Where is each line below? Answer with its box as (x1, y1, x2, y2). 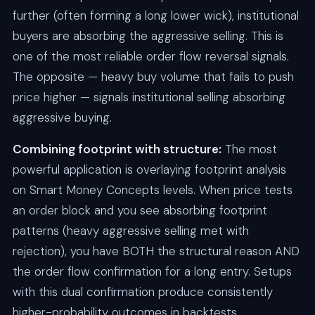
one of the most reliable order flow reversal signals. (12, 49, 289, 65)
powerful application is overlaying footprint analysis (12, 162, 286, 178)
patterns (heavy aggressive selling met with (12, 223, 249, 239)
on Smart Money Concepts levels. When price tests (12, 182, 292, 198)
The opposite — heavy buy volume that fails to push (12, 69, 294, 85)
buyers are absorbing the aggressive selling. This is (12, 28, 283, 44)
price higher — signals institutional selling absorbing (12, 89, 285, 105)
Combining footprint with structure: (12, 141, 221, 157)
